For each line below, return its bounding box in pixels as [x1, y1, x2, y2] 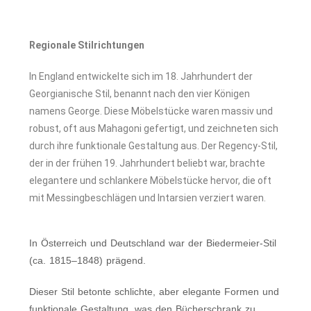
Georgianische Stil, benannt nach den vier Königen [29, 88, 251, 100]
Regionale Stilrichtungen [29, 40, 145, 51]
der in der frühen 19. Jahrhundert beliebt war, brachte [29, 158, 266, 169]
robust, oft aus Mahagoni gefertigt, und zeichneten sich [29, 123, 279, 135]
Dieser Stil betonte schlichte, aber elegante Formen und [29, 286, 280, 298]
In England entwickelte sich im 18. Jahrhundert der [29, 71, 253, 83]
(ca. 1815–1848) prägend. [29, 255, 146, 267]
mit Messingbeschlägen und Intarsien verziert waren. [29, 192, 267, 204]
